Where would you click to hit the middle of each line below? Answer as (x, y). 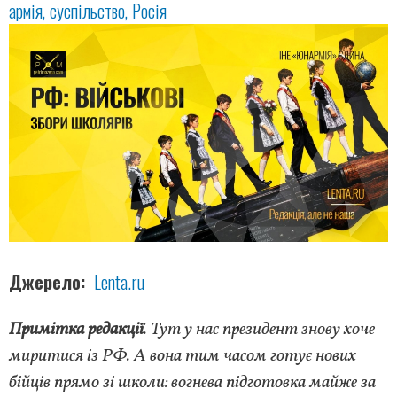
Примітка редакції (76, 330)
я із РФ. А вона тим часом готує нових (216, 357)
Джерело (45, 282)
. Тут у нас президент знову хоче (259, 330)
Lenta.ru (119, 282)
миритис (42, 357)
